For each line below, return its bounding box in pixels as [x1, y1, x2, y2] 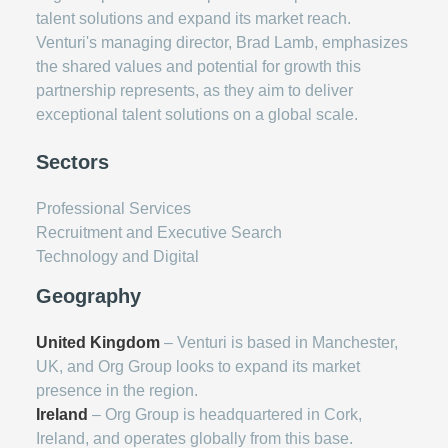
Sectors [36, 151, 109, 173]
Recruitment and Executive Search [36, 224, 282, 241]
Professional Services [36, 200, 191, 217]
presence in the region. [36, 382, 198, 399]
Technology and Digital [36, 248, 199, 265]
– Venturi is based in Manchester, [160, 334, 398, 351]
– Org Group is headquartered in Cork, [88, 406, 362, 423]
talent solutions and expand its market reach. [36, 10, 351, 27]
